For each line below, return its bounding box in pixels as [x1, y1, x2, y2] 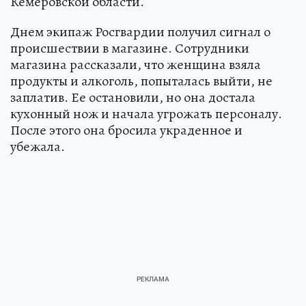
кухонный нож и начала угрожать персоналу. [10, 104, 282, 123]
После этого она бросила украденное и [10, 120, 242, 139]
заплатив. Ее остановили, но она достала [10, 87, 255, 107]
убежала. [10, 137, 65, 156]
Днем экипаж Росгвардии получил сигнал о [10, 22, 270, 41]
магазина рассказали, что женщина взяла [10, 55, 261, 74]
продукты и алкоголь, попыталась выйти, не [10, 71, 273, 90]
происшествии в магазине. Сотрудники [10, 38, 249, 57]
